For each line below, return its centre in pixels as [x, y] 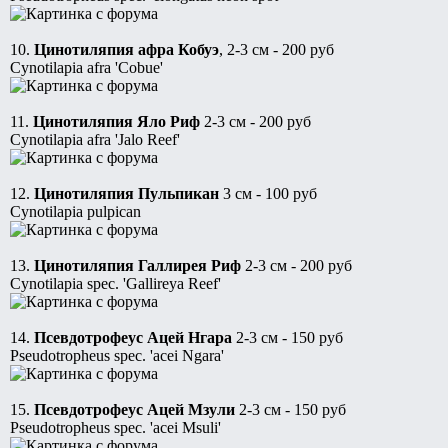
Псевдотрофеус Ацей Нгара [133, 338]
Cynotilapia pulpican [75, 212]
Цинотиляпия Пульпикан [126, 194]
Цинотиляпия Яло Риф [116, 122]
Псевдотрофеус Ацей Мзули [134, 410]
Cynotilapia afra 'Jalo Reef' [95, 140]
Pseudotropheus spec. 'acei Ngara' [117, 356]
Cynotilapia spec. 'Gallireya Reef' [115, 284]
